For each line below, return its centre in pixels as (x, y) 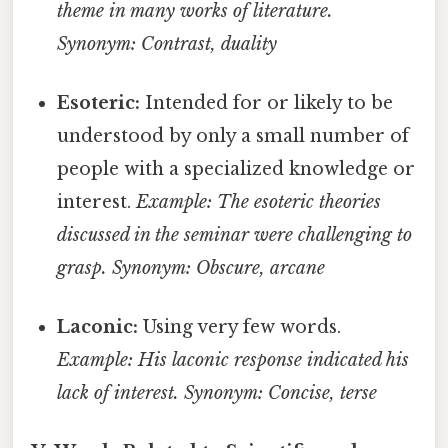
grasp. (82, 267)
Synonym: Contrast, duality (167, 43)
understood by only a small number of (233, 135)
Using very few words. (240, 327)
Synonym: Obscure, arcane (219, 267)
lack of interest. (118, 393)
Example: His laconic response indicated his (233, 360)
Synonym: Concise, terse (281, 393)
